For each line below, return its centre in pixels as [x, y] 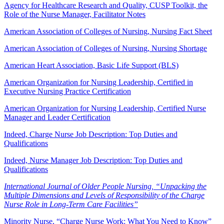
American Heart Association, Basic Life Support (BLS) [91, 65]
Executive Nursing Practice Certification [67, 91]
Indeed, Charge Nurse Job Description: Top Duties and [91, 134]
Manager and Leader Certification [57, 117]
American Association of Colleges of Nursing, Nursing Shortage [105, 48]
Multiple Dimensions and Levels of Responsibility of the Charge [104, 195]
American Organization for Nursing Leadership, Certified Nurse [105, 108]
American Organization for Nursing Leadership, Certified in [98, 82]
